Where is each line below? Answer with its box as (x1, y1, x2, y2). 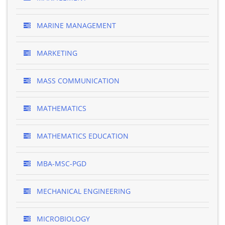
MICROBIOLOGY (35, 214, 90, 223)
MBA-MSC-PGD (35, 159, 86, 168)
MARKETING (35, 48, 77, 58)
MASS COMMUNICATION (35, 76, 120, 85)
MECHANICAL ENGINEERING (35, 186, 131, 196)
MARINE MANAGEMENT (35, 21, 116, 30)
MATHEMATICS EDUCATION (35, 131, 129, 141)
